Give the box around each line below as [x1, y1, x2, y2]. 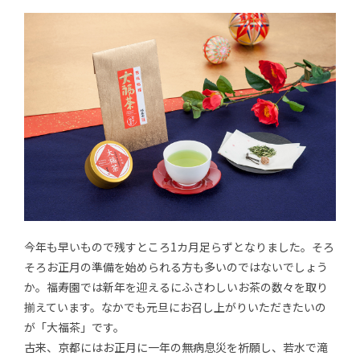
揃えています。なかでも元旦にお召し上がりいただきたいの [24, 298, 326, 315]
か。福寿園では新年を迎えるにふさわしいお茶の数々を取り [24, 278, 328, 295]
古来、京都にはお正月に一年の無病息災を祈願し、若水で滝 [24, 338, 328, 355]
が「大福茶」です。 [24, 318, 125, 335]
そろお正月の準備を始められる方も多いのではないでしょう [24, 258, 328, 275]
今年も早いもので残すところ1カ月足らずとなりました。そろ [24, 238, 334, 255]
